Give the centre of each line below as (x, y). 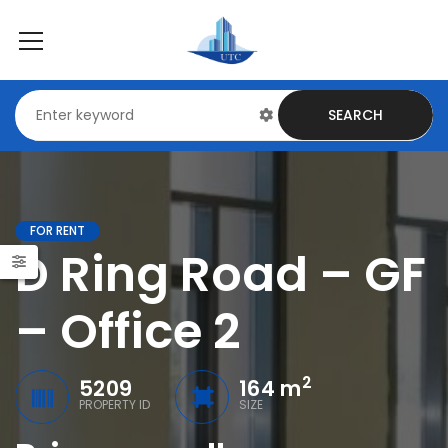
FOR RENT (57, 230)
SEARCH (355, 115)
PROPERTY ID (114, 404)
